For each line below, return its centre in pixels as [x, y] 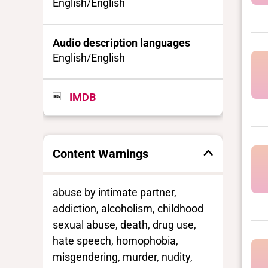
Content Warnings [100, 153]
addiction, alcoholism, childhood [128, 208]
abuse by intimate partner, [115, 192]
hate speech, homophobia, [115, 240]
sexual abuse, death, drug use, [124, 224]
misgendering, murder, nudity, [123, 257]
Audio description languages [121, 42]
